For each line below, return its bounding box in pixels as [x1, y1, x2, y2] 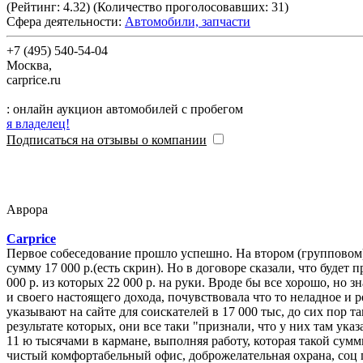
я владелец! [6, 116, 70, 130]
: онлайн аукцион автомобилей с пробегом [13, 101, 243, 116]
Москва [6, 58, 49, 72]
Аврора [6, 202, 48, 216]
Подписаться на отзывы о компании [6, 132, 207, 147]
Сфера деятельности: [6, 14, 122, 28]
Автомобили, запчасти [125, 14, 250, 28]
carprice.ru [6, 72, 61, 87]
